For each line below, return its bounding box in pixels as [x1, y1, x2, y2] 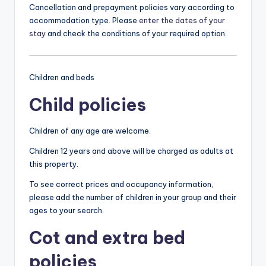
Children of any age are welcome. [29, 126, 151, 136]
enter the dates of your [139, 15, 225, 26]
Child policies [29, 94, 146, 116]
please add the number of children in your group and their [29, 192, 236, 202]
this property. [29, 159, 78, 169]
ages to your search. [29, 205, 104, 216]
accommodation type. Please [29, 15, 139, 26]
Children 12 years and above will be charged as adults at [29, 146, 233, 156]
